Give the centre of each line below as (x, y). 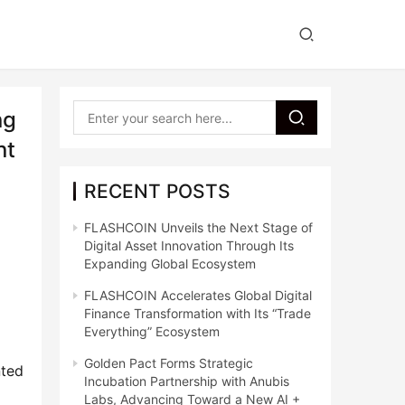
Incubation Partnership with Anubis (187, 381)
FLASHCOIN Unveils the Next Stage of (198, 227)
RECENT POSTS (157, 191)
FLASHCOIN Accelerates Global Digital (198, 295)
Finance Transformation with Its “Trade (198, 313)
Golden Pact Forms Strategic (169, 363)
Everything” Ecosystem (152, 331)
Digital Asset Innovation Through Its (189, 245)
